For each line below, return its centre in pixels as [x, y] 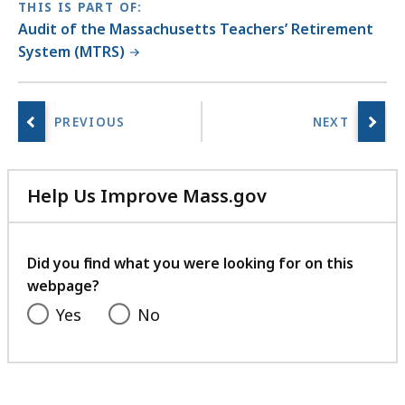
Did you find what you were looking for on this [190, 264]
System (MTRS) [71, 52]
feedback [308, 260]
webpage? [63, 286]
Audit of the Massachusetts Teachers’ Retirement [196, 29]
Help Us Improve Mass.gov [147, 196]
